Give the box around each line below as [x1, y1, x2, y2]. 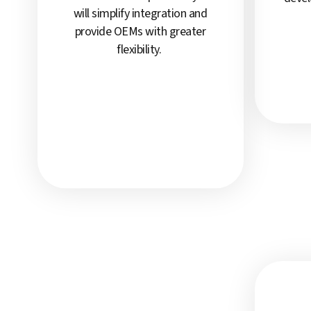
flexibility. [117, 41, 164, 59]
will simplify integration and [73, 5, 208, 23]
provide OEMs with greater [74, 23, 206, 41]
